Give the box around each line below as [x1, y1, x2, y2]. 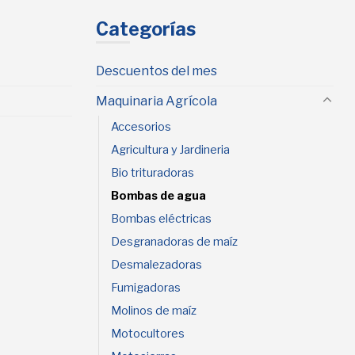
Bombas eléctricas [111, 211, 212, 226]
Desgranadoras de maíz [111, 234, 238, 249]
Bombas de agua [111, 188, 206, 203]
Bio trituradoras [111, 165, 194, 180]
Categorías [96, 17, 196, 40]
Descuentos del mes [96, 63, 217, 78]
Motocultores [111, 326, 185, 341]
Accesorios [111, 119, 171, 134]
